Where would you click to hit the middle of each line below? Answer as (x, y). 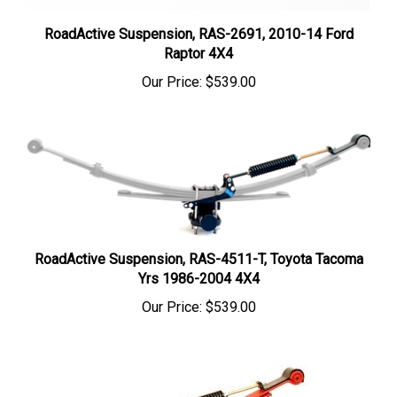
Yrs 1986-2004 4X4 (198, 261)
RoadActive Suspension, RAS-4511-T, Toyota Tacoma (198, 242)
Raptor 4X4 (198, 37)
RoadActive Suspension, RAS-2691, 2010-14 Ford (198, 18)
